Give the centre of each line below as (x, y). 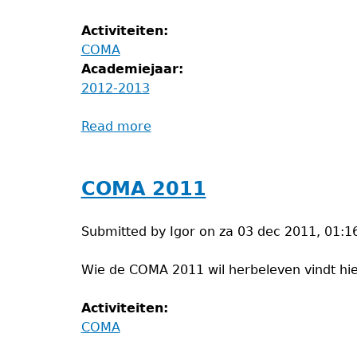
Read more (116, 126)
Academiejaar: (134, 69)
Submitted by (125, 231)
